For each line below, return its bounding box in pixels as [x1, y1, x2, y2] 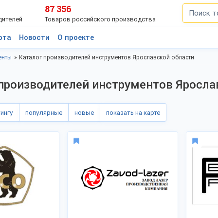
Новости [19, 33, 50, 42]
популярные [25, 109, 62, 116]
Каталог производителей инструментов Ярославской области [19, 54, 194, 61]
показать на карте [106, 109, 160, 116]
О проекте [57, 33, 94, 42]
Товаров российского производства [45, 16, 156, 23]
